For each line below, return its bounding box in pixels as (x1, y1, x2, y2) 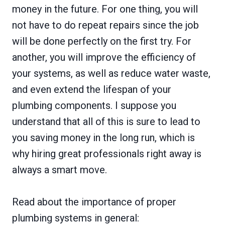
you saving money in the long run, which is (12, 132, 195, 144)
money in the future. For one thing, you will (12, 3, 198, 16)
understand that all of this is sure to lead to (12, 116, 200, 128)
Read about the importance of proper (12, 196, 176, 208)
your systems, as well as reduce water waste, (12, 67, 210, 80)
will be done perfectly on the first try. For (12, 35, 191, 48)
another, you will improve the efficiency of (12, 51, 196, 64)
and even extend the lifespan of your (12, 83, 171, 96)
